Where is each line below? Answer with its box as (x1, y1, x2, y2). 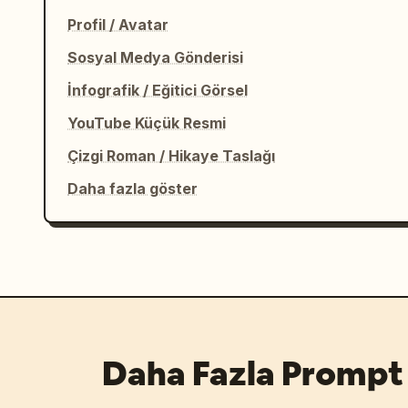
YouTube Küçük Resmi (67, 114, 226, 132)
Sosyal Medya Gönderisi (67, 48, 243, 66)
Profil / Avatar (67, 15, 168, 34)
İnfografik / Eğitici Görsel (67, 81, 248, 99)
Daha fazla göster (67, 179, 198, 198)
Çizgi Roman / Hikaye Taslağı (67, 147, 275, 165)
